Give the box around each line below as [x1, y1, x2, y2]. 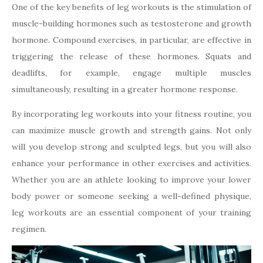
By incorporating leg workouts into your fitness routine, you [12, 109, 251, 120]
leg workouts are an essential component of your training [12, 207, 251, 218]
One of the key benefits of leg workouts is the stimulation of [12, 2, 251, 13]
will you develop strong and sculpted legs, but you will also [12, 141, 251, 153]
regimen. [12, 224, 46, 235]
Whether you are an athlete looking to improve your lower [12, 174, 251, 186]
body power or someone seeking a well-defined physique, [12, 191, 251, 202]
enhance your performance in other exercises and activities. [12, 158, 251, 169]
